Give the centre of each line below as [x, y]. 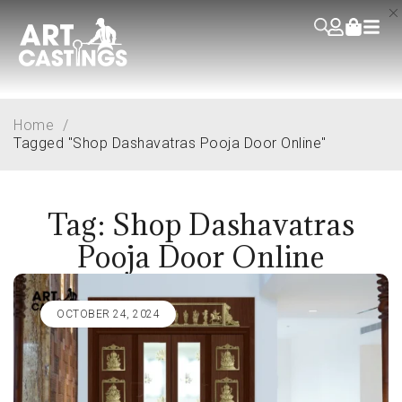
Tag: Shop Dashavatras [201, 224]
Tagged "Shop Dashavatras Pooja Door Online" [170, 143]
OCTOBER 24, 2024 [108, 314]
